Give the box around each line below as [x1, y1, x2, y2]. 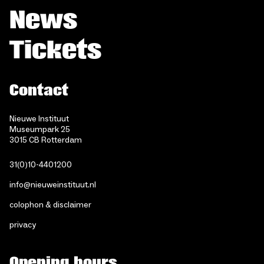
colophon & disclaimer [9, 199, 91, 210]
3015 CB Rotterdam [9, 134, 82, 146]
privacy [9, 219, 36, 230]
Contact [9, 81, 68, 99]
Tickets [9, 35, 101, 64]
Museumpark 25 [9, 124, 70, 135]
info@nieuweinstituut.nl [9, 179, 96, 190]
